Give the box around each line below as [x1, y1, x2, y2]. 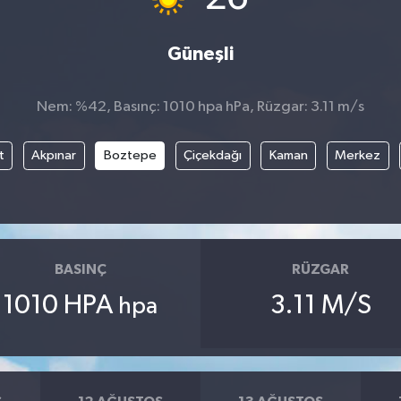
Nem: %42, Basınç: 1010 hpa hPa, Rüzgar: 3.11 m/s [37, 99, 364, 115]
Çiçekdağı [183, 149, 243, 163]
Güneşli [166, 45, 234, 64]
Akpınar [31, 149, 77, 163]
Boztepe [103, 149, 157, 163]
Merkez [335, 149, 381, 163]
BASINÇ [54, 262, 107, 277]
